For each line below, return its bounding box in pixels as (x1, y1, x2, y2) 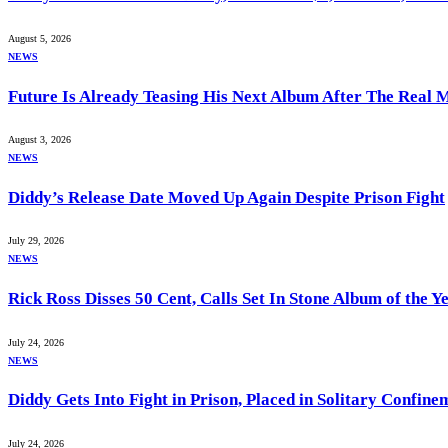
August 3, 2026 (8, 134, 71, 146)
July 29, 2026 (8, 235, 64, 247)
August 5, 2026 (8, 32, 71, 44)
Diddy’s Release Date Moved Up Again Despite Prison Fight (8, 187, 445, 207)
